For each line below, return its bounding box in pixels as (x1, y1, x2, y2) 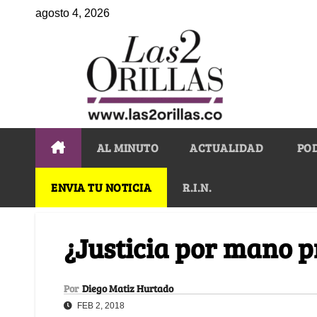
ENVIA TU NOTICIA (51, 179, 151, 195)
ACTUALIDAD (190, 139, 263, 155)
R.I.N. (183, 179, 212, 195)
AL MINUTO (96, 139, 158, 155)
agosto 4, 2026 (35, 7, 110, 19)
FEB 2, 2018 (75, 300, 125, 311)
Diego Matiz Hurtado (82, 281, 173, 295)
